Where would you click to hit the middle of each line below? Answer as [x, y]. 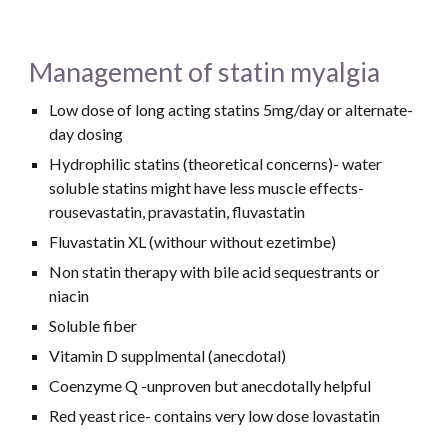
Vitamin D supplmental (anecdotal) [168, 355]
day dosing [88, 133]
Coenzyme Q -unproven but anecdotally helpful [210, 385]
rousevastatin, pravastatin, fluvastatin [177, 211]
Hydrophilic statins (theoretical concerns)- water [216, 163]
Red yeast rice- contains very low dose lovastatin [215, 415]
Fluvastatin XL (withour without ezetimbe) [193, 241]
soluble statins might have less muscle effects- [207, 187]
